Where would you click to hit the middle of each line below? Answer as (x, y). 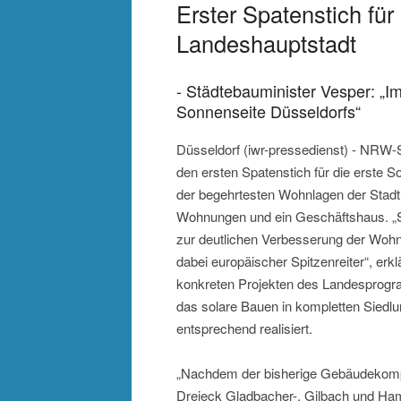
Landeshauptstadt (266, 43)
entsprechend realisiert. (244, 328)
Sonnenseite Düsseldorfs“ (269, 111)
